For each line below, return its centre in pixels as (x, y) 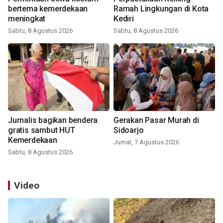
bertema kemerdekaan (48, 9)
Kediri (124, 19)
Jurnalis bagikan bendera (53, 120)
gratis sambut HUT (42, 130)
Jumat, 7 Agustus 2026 (146, 142)
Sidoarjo (129, 130)
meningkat (27, 19)
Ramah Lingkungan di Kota (161, 9)
